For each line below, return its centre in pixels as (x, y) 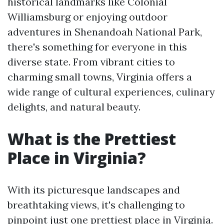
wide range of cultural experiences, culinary (111, 92)
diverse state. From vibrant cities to (91, 62)
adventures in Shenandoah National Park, (105, 32)
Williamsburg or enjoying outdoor (87, 17)
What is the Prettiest (92, 139)
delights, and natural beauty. (74, 107)
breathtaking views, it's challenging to (96, 205)
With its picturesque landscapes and (94, 190)
